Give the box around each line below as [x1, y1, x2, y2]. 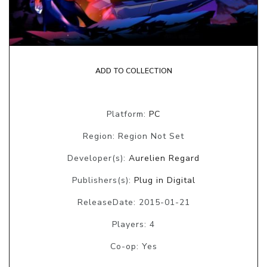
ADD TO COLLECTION [95, 66, 172, 76]
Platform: [107, 108, 149, 120]
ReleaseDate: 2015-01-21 [77, 196, 190, 208]
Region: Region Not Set [83, 130, 184, 142]
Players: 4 [112, 218, 155, 230]
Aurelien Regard [129, 152, 200, 164]
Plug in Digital [133, 174, 195, 186]
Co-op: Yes [110, 240, 157, 252]
